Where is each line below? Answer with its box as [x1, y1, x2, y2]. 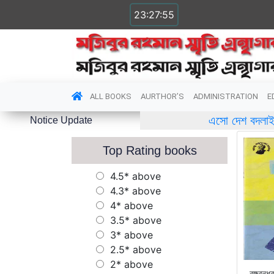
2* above [110, 258, 153, 271]
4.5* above [110, 170, 161, 183]
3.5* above [110, 214, 161, 227]
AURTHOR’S [141, 91, 184, 101]
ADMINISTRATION [193, 91, 258, 101]
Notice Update [29, 115, 92, 126]
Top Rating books [102, 144, 197, 158]
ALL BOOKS [90, 91, 131, 101]
